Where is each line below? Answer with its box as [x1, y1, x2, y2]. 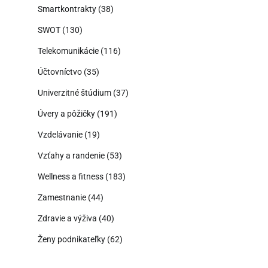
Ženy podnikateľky [38, 234, 105, 244]
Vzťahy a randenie [38, 150, 105, 160]
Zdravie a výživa [38, 213, 97, 223]
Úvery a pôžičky [38, 108, 95, 118]
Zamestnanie [38, 192, 86, 202]
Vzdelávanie [38, 129, 83, 139]
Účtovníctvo [38, 66, 82, 77]
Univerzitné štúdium [38, 87, 111, 98]
